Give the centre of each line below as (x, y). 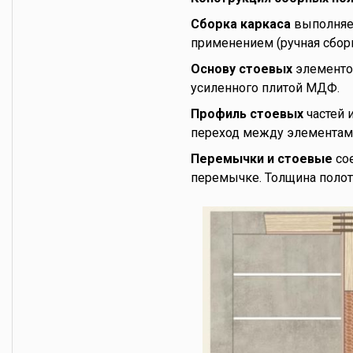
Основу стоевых (242, 69)
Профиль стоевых (247, 114)
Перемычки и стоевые (262, 159)
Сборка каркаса (241, 24)
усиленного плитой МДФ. (265, 88)
